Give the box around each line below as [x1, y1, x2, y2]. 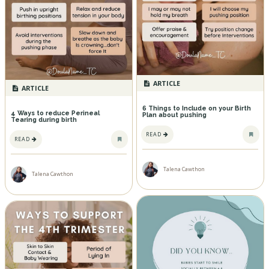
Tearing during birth [10, 116, 77, 124]
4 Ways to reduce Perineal [10, 109, 100, 118]
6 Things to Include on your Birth [142, 104, 251, 112]
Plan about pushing [142, 110, 207, 119]
